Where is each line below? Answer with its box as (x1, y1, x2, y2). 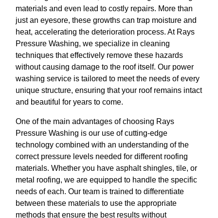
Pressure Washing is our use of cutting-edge (16, 129, 167, 138)
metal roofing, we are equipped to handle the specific (16, 176, 197, 184)
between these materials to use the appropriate (16, 199, 177, 208)
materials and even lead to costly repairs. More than (16, 4, 193, 13)
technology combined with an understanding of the (16, 141, 189, 149)
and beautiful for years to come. (16, 98, 123, 107)
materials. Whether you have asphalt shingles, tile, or (16, 164, 197, 173)
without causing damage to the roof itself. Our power (16, 63, 194, 72)
